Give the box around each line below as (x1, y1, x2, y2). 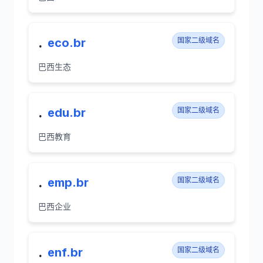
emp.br (48, 176, 89, 190)
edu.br (48, 106, 86, 120)
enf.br (48, 245, 83, 259)
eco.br (48, 36, 86, 50)
